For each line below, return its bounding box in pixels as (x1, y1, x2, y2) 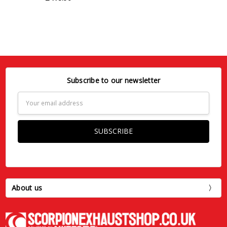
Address (17, 103, 44, 113)
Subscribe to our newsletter (66, 75, 161, 86)
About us (12, 183, 43, 193)
